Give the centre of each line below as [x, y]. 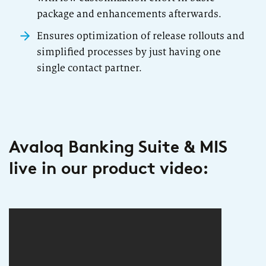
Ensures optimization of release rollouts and [141, 36]
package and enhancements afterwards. [129, 14]
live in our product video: [109, 168]
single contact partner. [89, 68]
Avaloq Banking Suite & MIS [118, 146]
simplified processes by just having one [129, 52]
